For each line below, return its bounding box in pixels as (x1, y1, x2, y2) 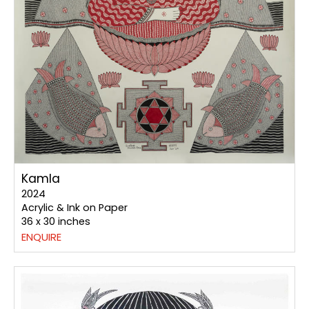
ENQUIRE (21, 229, 61, 244)
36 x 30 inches (21, 214, 90, 228)
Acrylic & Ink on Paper (21, 200, 128, 215)
